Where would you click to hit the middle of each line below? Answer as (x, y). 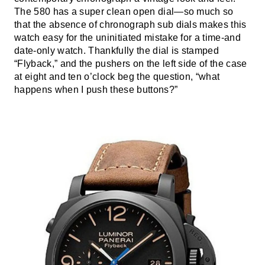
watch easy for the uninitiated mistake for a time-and (127, 38)
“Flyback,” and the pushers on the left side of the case (131, 64)
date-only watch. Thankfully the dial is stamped (117, 51)
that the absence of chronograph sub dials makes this (130, 25)
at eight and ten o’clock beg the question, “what (117, 77)
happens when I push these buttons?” (96, 90)
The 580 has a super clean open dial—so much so (124, 12)
